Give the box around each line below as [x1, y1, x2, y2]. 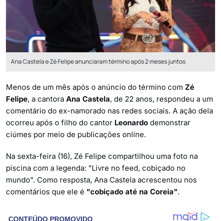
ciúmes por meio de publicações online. [6, 129, 146, 139]
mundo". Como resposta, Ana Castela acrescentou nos [6, 175, 197, 184]
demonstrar [148, 117, 190, 127]
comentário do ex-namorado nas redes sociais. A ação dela [6, 106, 213, 115]
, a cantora [28, 94, 66, 104]
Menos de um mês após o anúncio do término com [6, 82, 185, 92]
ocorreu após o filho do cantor [6, 117, 114, 127]
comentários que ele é [6, 186, 86, 196]
